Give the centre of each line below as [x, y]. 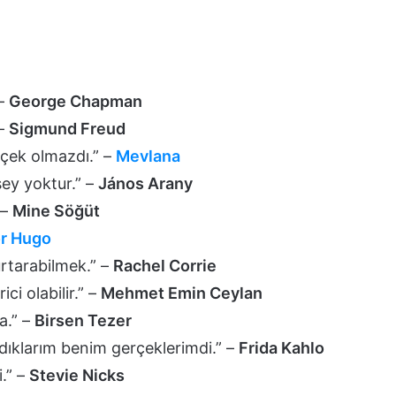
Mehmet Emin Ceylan [182, 293]
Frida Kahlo [282, 347]
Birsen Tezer [83, 320]
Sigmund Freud [67, 128]
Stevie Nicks [77, 375]
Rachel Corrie [165, 265]
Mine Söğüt [56, 210]
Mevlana [148, 156]
